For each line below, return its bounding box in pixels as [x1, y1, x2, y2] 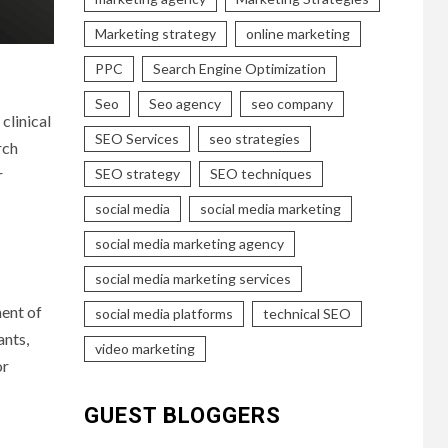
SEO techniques [209, 164, 312, 182]
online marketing [245, 24, 350, 42]
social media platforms [94, 304, 233, 322]
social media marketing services [94, 269, 291, 287]
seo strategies [208, 129, 300, 147]
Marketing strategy [94, 24, 216, 42]
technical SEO [262, 304, 351, 322]
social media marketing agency [94, 234, 284, 252]
